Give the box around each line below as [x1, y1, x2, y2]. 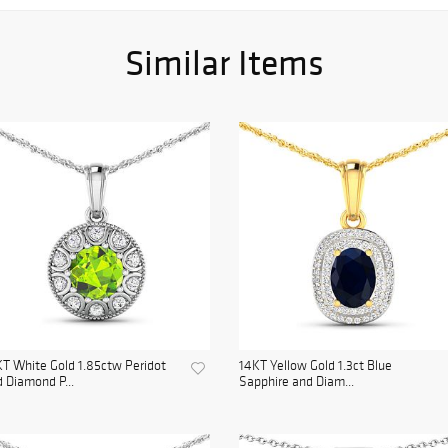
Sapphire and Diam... [239, 373, 354, 390]
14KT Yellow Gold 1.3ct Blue [239, 357, 392, 374]
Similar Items [124, 40, 324, 85]
